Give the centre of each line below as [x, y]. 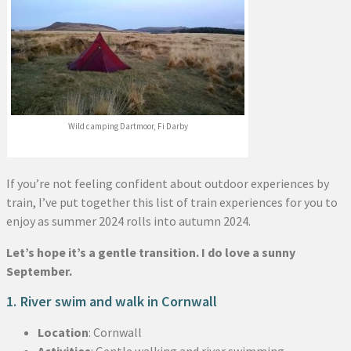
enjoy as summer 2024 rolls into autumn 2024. [128, 221]
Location [63, 332]
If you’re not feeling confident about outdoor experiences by [168, 183]
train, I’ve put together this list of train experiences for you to [172, 202]
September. [39, 271]
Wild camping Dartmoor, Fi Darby [128, 126]
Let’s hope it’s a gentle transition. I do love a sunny [151, 252]
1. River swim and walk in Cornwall [112, 301]
